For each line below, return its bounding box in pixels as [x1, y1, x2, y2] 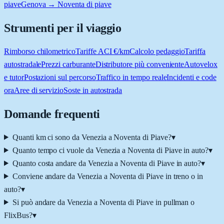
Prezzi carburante [41, 59, 95, 68]
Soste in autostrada [63, 85, 122, 94]
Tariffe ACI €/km [75, 46, 130, 55]
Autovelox [184, 59, 217, 68]
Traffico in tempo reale [95, 72, 167, 81]
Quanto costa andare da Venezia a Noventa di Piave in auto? [12, 158, 201, 167]
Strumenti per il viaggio [4, 21, 121, 35]
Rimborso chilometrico [4, 46, 75, 55]
